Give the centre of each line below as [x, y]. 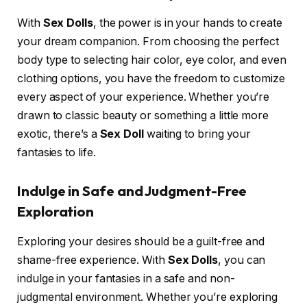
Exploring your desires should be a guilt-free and [141, 242]
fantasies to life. [57, 153]
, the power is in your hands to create [187, 23]
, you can [242, 260]
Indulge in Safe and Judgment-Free [132, 191]
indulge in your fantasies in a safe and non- [126, 279]
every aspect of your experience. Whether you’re [144, 97]
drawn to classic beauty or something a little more [143, 116]
